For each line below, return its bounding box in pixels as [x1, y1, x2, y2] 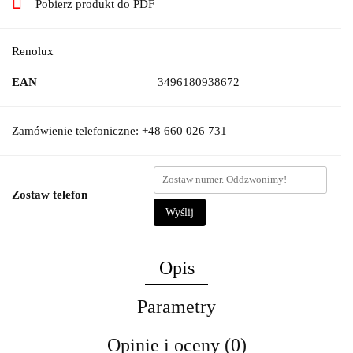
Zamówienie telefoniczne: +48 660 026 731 [12, 124, 227, 137]
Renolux [12, 44, 54, 58]
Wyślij [165, 206, 194, 218]
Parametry [137, 295, 216, 317]
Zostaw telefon [12, 188, 87, 201]
